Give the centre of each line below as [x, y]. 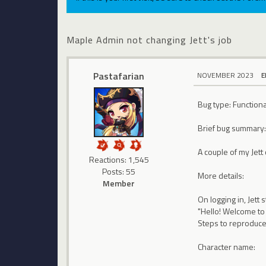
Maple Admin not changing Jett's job [149, 39]
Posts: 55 [119, 171]
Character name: [227, 247]
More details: [221, 176]
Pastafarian [119, 76]
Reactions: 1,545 [119, 159]
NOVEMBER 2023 [226, 75]
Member [119, 183]
